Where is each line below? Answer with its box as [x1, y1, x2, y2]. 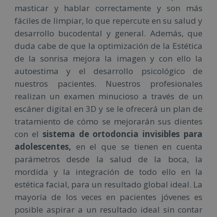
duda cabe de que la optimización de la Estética [15, 40, 202, 51]
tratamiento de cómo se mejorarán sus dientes [15, 115, 202, 127]
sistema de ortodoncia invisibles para [42, 128, 203, 139]
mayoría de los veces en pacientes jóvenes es [15, 191, 202, 202]
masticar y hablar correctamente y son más [15, 2, 202, 14]
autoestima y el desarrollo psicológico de [15, 65, 202, 77]
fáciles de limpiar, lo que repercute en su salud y [15, 15, 202, 26]
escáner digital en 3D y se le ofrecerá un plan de [15, 103, 202, 114]
